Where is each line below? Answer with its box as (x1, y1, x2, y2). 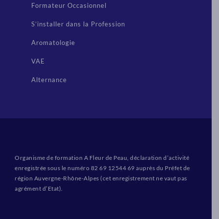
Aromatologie (31, 39, 75, 46)
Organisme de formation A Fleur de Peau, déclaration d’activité (15, 154, 189, 161)
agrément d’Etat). (15, 185, 63, 192)
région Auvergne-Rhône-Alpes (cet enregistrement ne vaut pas (15, 175, 187, 182)
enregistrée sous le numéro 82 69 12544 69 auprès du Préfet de (15, 164, 190, 172)
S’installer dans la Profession (31, 20, 125, 28)
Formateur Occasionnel (31, 1, 107, 9)
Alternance (31, 76, 67, 84)
